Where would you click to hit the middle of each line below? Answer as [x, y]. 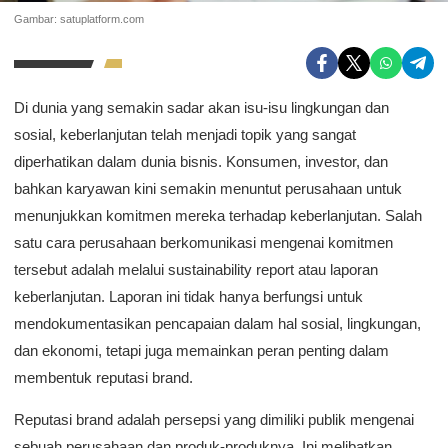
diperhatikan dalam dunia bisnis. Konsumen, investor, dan [201, 162]
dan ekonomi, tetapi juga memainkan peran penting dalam [201, 351]
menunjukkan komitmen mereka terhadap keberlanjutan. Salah [218, 216]
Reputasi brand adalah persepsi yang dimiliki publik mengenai [214, 420]
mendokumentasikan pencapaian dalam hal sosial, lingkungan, [217, 324]
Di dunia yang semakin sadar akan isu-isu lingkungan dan [201, 108]
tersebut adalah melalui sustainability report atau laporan [196, 270]
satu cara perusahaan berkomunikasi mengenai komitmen [203, 243]
